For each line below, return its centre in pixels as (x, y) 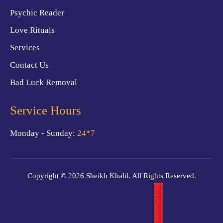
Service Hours (46, 110)
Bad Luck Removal (44, 82)
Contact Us (29, 65)
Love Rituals (32, 30)
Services (25, 47)
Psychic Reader (37, 12)
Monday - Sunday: (44, 133)
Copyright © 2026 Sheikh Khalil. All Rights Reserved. (111, 175)
